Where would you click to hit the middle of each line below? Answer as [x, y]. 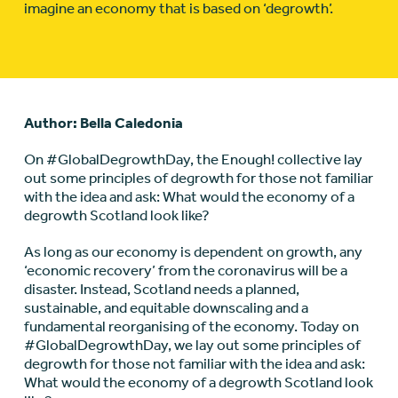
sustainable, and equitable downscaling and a [166, 308]
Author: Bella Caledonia [103, 123]
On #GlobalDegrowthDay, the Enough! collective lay [193, 159]
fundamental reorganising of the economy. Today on [191, 326]
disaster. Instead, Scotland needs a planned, [161, 289]
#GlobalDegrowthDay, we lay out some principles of [192, 345]
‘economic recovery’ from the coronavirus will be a [185, 271]
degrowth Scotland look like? [116, 215]
